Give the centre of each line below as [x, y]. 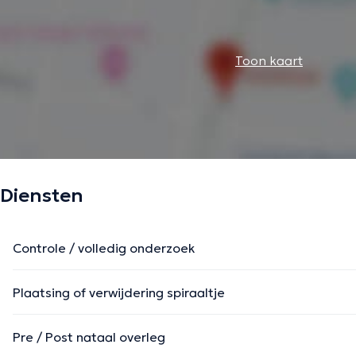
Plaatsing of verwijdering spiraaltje [119, 293]
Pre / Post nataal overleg [89, 337]
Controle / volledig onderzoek [104, 248]
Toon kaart [269, 61]
